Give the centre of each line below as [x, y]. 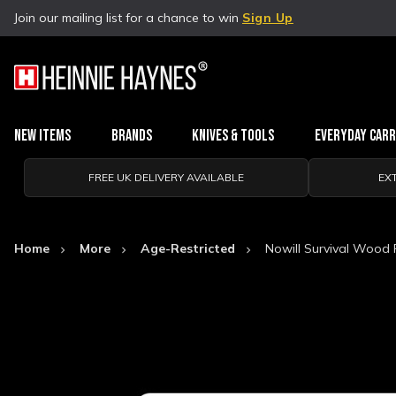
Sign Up [268, 18]
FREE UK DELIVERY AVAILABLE [166, 177]
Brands [131, 136]
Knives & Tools [233, 136]
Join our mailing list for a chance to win [128, 18]
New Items [42, 136]
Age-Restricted [188, 248]
